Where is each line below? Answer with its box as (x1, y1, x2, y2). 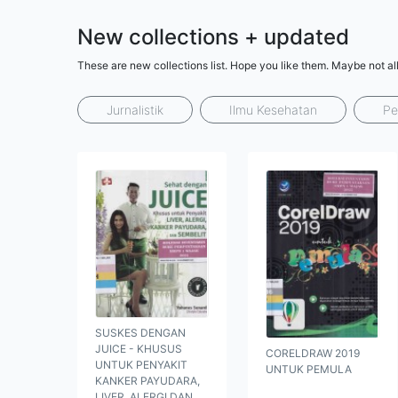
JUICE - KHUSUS (95, 341, 182, 355)
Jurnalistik (107, 102, 163, 118)
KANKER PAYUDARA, (95, 373, 200, 387)
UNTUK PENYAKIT (95, 357, 187, 371)
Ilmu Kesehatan (229, 102, 317, 118)
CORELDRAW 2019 (266, 346, 360, 361)
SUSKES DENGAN (95, 325, 186, 339)
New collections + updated (77, 24, 349, 51)
